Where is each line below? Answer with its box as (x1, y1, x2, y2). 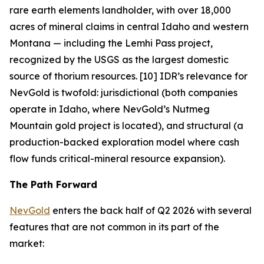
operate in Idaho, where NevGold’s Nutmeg (9, 103, 210, 115)
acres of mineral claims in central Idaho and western (9, 21, 249, 32)
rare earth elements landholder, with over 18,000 (9, 4, 231, 16)
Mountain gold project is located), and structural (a (9, 120, 243, 131)
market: (9, 237, 44, 249)
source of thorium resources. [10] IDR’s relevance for (9, 70, 247, 82)
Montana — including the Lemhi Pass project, (9, 37, 213, 49)
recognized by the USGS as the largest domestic (9, 54, 229, 65)
